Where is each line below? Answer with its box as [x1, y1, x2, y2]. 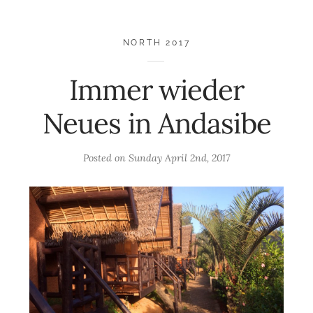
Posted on [83, 152, 129, 165]
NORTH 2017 [122, 36, 191, 48]
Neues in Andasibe [42, 105, 271, 142]
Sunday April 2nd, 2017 [129, 152, 230, 165]
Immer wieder [68, 72, 245, 108]
